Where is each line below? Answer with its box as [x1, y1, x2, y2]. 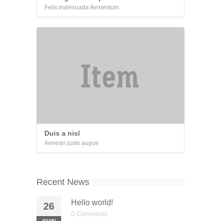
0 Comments [71, 210, 108, 218]
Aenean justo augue [44, 140, 99, 147]
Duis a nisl [44, 129, 80, 137]
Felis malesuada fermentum [44, 4, 119, 11]
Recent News [37, 177, 89, 187]
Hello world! [71, 198, 113, 207]
